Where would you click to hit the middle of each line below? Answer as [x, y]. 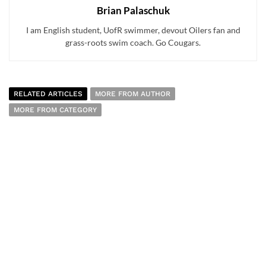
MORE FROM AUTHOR [133, 94]
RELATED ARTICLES [48, 94]
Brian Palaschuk [133, 10]
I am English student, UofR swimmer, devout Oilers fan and [133, 30]
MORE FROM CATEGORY [55, 110]
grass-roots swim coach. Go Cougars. [133, 42]
